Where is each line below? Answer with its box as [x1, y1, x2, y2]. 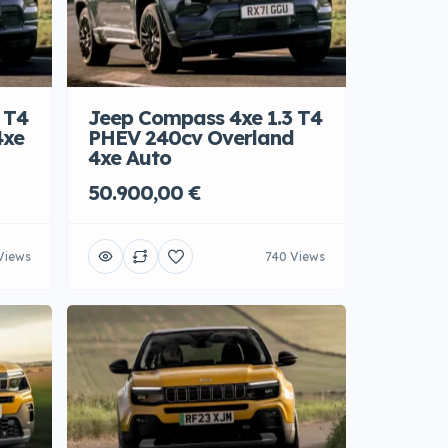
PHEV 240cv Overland [88, 125, 294, 150]
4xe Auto [88, 145, 171, 170]
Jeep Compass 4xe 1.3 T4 [88, 105, 322, 130]
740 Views [265, 248, 325, 264]
